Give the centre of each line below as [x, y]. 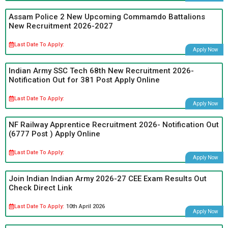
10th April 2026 [85, 206]
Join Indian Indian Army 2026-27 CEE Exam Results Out [108, 178]
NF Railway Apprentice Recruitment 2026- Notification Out [114, 124]
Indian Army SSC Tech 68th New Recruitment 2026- [101, 70]
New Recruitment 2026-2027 [61, 26]
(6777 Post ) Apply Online [54, 134]
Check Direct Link [40, 188]
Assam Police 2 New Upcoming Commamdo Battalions [107, 17]
